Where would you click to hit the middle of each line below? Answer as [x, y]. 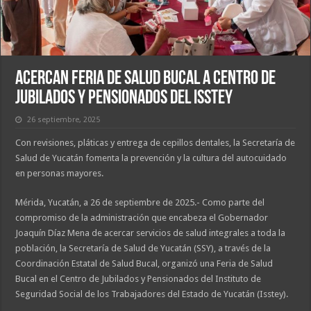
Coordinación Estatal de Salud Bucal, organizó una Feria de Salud [144, 264]
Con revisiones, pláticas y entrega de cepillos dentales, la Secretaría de [155, 143]
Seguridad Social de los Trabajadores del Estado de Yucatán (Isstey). [152, 294]
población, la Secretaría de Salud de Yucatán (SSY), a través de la [143, 249]
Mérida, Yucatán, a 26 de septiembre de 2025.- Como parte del [140, 203]
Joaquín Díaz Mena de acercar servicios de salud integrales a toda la [151, 233]
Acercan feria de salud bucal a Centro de [146, 79]
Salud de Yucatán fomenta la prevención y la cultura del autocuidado [151, 158]
